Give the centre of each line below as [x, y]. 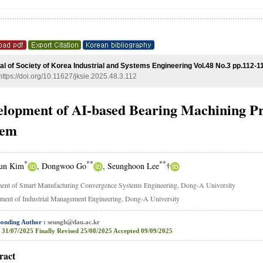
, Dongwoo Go [62, 166]
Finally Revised [57, 231]
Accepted [126, 231]
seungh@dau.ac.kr [74, 222]
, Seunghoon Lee [131, 166]
